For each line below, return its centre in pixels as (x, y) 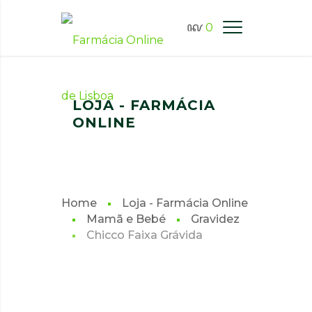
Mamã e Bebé (126, 219)
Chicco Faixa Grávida (145, 235)
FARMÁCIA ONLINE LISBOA (145, 88)
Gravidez (215, 219)
